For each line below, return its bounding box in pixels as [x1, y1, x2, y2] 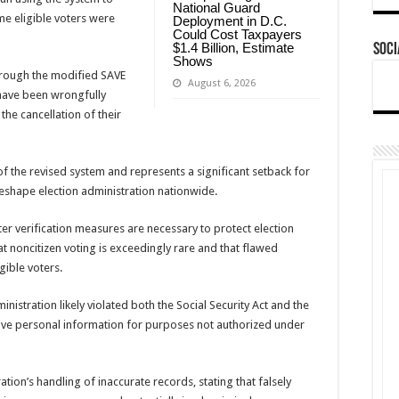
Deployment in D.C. [173, 13, 287, 29]
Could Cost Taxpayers [173, 27, 302, 43]
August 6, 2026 [188, 77, 256, 90]
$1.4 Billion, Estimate [173, 40, 294, 56]
